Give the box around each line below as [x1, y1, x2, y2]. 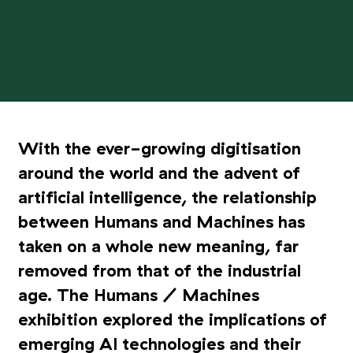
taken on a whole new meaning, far [17, 238, 299, 255]
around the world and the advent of [17, 165, 300, 182]
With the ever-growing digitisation [17, 140, 301, 158]
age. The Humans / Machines [17, 287, 259, 304]
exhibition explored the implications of [17, 311, 327, 329]
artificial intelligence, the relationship [17, 189, 317, 206]
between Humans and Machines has [17, 214, 305, 231]
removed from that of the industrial [17, 262, 301, 280]
